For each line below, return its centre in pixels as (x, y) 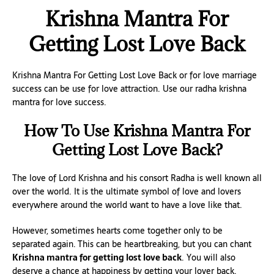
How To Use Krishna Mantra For (137, 130)
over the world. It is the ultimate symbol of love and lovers (127, 191)
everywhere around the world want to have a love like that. (127, 205)
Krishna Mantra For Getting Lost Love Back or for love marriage (135, 75)
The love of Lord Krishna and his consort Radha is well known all (137, 178)
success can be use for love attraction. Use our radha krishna (129, 88)
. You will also (209, 257)
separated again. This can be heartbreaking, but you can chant (132, 244)
